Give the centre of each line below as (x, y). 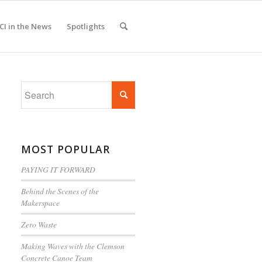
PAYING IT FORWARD (58, 169)
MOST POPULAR (66, 149)
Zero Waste (39, 224)
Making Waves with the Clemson (73, 246)
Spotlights (86, 26)
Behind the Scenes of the (60, 191)
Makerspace (41, 203)
